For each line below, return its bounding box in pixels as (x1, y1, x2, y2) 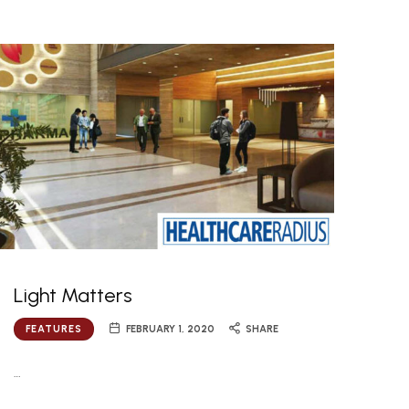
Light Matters (14, 283, 133, 309)
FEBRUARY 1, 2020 (126, 323, 215, 336)
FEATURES (26, 323, 83, 336)
